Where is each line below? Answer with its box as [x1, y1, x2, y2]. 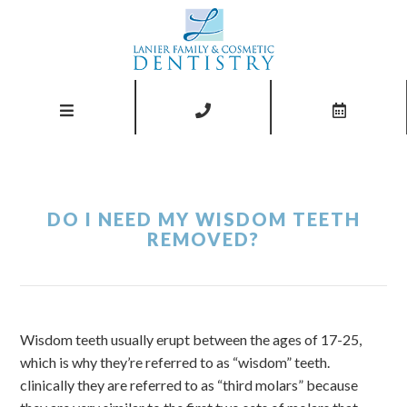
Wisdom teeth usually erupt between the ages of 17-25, [20, 331, 362, 348]
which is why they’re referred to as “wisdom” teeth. [20, 353, 331, 371]
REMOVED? [147, 228, 260, 250]
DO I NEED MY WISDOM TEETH [46, 208, 361, 230]
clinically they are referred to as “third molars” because [20, 376, 359, 393]
